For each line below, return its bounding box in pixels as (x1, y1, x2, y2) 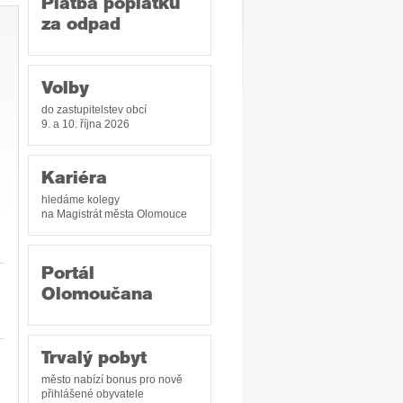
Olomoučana (41, 287, 153, 304)
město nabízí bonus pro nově (41, 374, 183, 385)
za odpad (41, 17, 121, 34)
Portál (41, 266, 94, 283)
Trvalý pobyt (41, 351, 147, 368)
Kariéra (41, 171, 107, 188)
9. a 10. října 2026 (41, 119, 130, 130)
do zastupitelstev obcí (41, 104, 147, 115)
